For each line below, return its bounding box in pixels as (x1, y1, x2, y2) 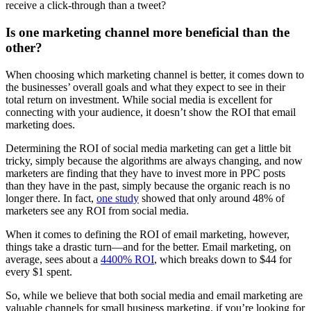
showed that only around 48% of (139, 192, 285, 204)
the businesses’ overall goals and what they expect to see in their (6, 81, 285, 93)
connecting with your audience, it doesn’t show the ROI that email (6, 106, 296, 118)
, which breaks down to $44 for (154, 253, 292, 265)
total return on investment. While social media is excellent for (6, 93, 272, 106)
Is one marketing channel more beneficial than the (6, 24, 289, 40)
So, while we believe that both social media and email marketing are (6, 289, 303, 301)
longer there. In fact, (6, 192, 96, 204)
